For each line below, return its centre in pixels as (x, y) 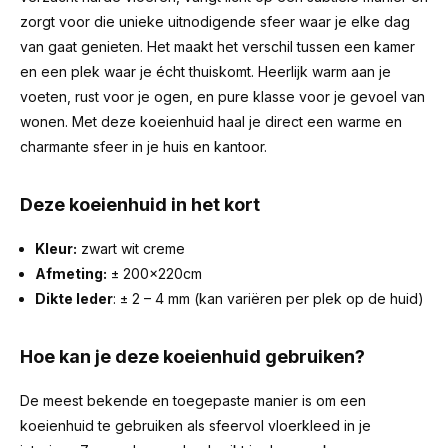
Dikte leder (74, 298)
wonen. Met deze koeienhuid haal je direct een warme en (211, 121)
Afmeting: (71, 273)
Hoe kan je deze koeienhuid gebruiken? (192, 356)
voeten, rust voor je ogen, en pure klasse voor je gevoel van (222, 96)
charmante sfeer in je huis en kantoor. (143, 146)
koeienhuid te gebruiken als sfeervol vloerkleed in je (195, 425)
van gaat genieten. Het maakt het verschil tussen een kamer (217, 46)
